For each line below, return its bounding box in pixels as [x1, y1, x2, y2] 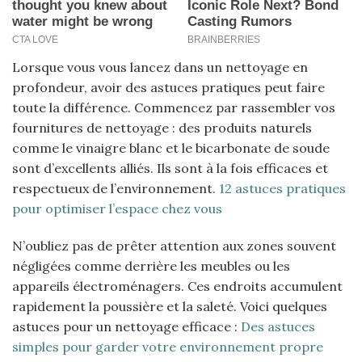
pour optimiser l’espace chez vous [12, 200, 222, 217]
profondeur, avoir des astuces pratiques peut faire [12, 78, 325, 95]
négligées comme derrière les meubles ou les [12, 257, 290, 274]
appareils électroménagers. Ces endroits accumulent [12, 277, 343, 294]
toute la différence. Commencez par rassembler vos [12, 99, 335, 116]
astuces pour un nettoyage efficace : [12, 318, 241, 335]
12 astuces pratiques [219, 179, 346, 196]
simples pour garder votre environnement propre [12, 338, 323, 355]
